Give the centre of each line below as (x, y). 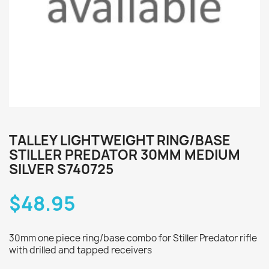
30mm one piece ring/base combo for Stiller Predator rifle (133, 238)
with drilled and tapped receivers (80, 250)
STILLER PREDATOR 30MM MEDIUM (125, 155)
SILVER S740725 (61, 169)
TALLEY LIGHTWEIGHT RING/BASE (120, 141)
